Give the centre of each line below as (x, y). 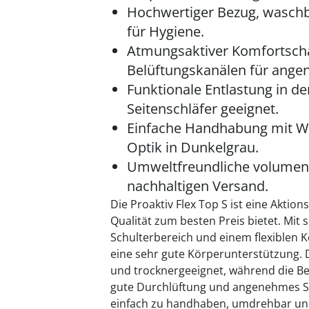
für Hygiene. (166, 31)
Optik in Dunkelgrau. (193, 147)
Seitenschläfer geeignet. (203, 109)
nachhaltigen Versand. (198, 186)
